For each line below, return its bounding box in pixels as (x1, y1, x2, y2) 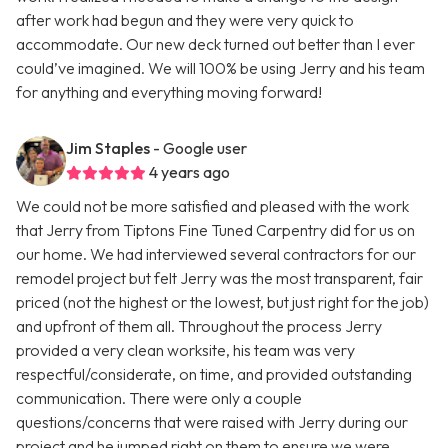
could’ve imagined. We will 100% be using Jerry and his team (16, 58, 425, 79)
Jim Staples (66, 138, 150, 159)
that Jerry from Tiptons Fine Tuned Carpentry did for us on (16, 220, 415, 241)
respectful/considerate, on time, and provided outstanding (16, 364, 412, 385)
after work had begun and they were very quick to (16, 10, 354, 31)
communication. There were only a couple (16, 388, 302, 409)
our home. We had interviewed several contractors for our (16, 244, 416, 265)
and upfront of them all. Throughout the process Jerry (16, 316, 382, 337)
